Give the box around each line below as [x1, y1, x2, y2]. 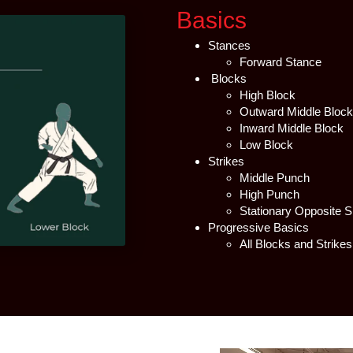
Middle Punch [240, 170, 310, 184]
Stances [208, 38, 251, 52]
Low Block [240, 137, 293, 151]
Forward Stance [240, 54, 321, 69]
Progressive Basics [208, 220, 309, 234]
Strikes [208, 154, 244, 168]
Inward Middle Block [240, 121, 344, 135]
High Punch [240, 187, 299, 201]
